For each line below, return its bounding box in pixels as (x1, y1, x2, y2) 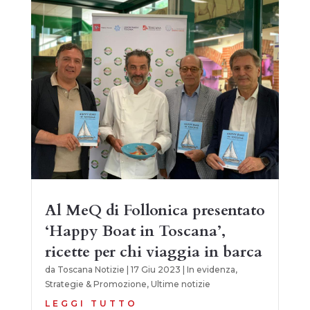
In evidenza (186, 264, 235, 275)
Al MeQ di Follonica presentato (44, 199, 265, 221)
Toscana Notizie (57, 264, 125, 275)
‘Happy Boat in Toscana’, (44, 220, 226, 241)
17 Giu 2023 (130, 264, 181, 275)
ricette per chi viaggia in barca (44, 241, 262, 262)
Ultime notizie (150, 278, 210, 289)
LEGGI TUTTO (44, 298, 138, 309)
